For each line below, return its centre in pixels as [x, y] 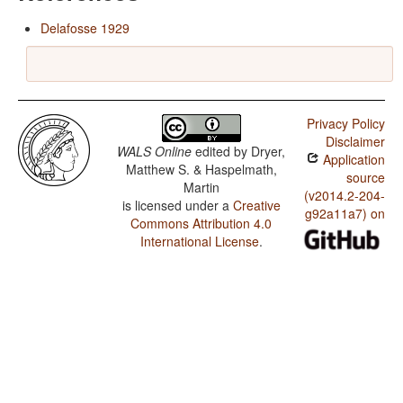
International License [199, 242]
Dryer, [269, 152]
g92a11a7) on [345, 214]
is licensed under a [177, 206]
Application [352, 160]
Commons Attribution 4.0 [201, 224]
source [365, 178]
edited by [222, 152]
